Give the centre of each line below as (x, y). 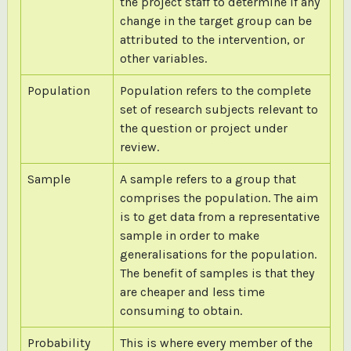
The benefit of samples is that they (217, 273)
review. (139, 147)
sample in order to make (189, 235)
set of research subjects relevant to (219, 109)
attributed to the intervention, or (212, 39)
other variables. (163, 58)
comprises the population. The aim (219, 197)
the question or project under (203, 128)
